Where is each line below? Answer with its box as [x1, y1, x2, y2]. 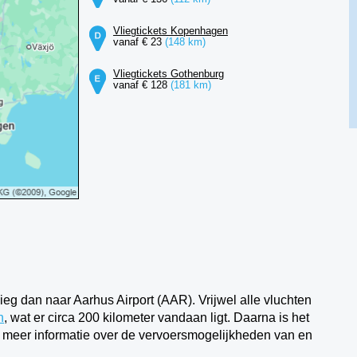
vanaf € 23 [112, 36, 165, 48]
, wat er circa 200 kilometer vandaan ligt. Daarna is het [4, 311, 310, 324]
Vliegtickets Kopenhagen [112, 25, 228, 37]
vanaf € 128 [112, 79, 171, 91]
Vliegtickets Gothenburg [112, 68, 224, 80]
